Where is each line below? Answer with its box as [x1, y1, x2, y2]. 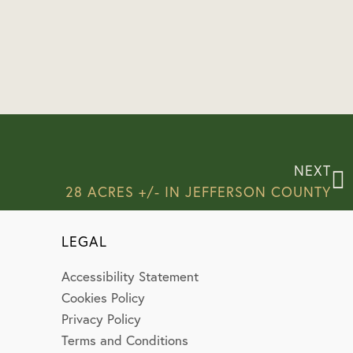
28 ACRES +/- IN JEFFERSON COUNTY [65, 182, 331, 201]
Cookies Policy [61, 288, 146, 306]
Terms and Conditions [61, 331, 189, 348]
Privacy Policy [61, 310, 142, 327]
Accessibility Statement [61, 267, 199, 284]
